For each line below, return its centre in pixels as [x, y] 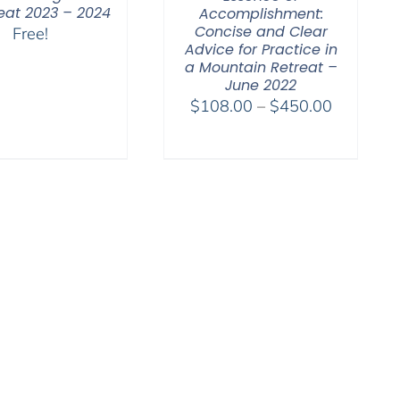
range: [354, 128]
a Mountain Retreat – [261, 68]
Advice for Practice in [261, 50]
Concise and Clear [261, 32]
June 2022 [261, 86]
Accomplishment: [261, 14]
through [359, 172]
